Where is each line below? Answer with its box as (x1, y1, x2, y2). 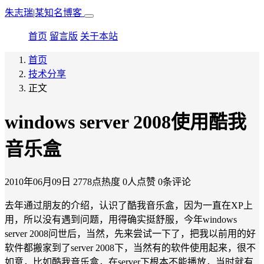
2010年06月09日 (5, 176, 71, 187)
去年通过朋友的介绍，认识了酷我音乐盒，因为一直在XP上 (5, 200, 253, 210)
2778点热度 (73, 176, 120, 187)
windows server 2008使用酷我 (5, 111, 246, 133)
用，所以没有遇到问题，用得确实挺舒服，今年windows (5, 214, 237, 225)
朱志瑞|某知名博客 (5, 8, 84, 18)
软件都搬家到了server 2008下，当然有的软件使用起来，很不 (5, 242, 256, 253)
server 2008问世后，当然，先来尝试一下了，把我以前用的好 (5, 228, 256, 239)
